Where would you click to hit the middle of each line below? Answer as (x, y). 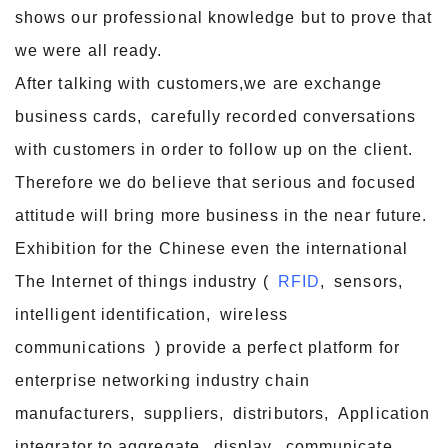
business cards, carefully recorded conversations (215, 116)
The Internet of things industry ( (146, 281)
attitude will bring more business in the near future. (221, 215)
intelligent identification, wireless (151, 314)
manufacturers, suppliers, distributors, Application (223, 413)
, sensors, (366, 281)
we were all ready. (89, 50)
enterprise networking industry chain (162, 380)
